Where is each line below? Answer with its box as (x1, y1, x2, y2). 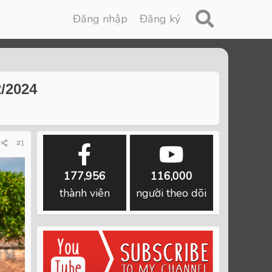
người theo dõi (136, 186, 207, 200)
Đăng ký (140, 12, 181, 26)
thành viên (59, 186, 110, 200)
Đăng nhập (73, 12, 128, 26)
